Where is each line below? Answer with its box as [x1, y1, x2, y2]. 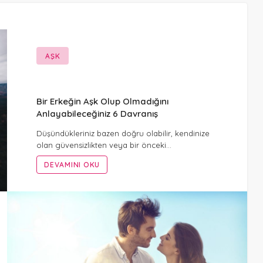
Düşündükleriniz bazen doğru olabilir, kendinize [36, 129, 210, 139]
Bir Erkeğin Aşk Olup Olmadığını [36, 96, 169, 107]
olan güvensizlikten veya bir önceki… [36, 140, 172, 150]
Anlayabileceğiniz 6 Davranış [36, 108, 159, 120]
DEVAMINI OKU [44, 160, 100, 170]
